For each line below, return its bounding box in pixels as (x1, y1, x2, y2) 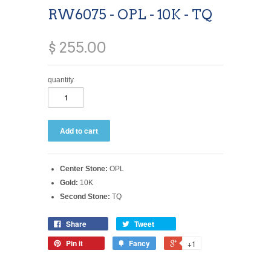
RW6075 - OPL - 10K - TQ (48, 6, 212, 22)
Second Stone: (60, 192, 110, 201)
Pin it (66, 237, 83, 249)
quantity (48, 75, 74, 84)
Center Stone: (60, 164, 108, 173)
